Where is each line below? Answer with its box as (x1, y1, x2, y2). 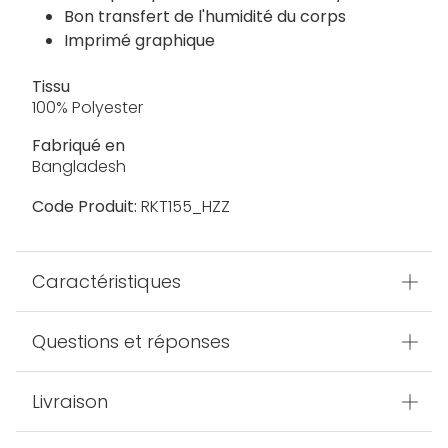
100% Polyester (32, 96, 143, 120)
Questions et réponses (32, 329, 230, 355)
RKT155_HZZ (137, 195, 230, 219)
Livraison (32, 389, 108, 415)
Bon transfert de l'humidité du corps (64, 5, 346, 29)
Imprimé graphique (64, 29, 215, 53)
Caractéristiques (32, 269, 181, 295)
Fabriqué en (32, 134, 125, 158)
